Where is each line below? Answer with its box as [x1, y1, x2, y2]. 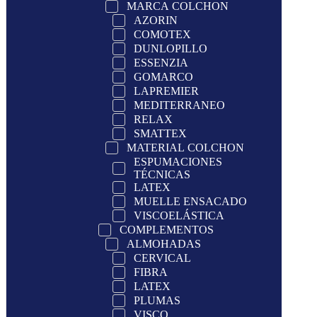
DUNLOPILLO [134, 42, 207, 54]
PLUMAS [134, 294, 180, 306]
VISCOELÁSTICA [134, 209, 224, 221]
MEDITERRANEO [134, 98, 225, 111]
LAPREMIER [134, 84, 199, 97]
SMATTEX [134, 127, 187, 139]
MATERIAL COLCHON [127, 141, 244, 154]
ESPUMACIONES [134, 155, 222, 168]
